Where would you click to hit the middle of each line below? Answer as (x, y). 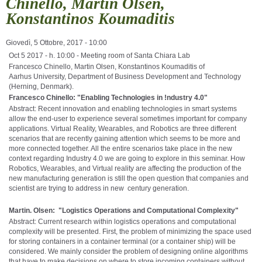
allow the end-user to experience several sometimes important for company (128, 118)
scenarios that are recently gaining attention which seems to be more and (125, 138)
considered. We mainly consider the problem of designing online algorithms (128, 251)
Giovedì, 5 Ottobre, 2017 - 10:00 (56, 42)
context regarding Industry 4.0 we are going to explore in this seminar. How (127, 158)
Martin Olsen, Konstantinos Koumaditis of (139, 66)
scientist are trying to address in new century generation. (99, 188)
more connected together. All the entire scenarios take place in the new (120, 148)
